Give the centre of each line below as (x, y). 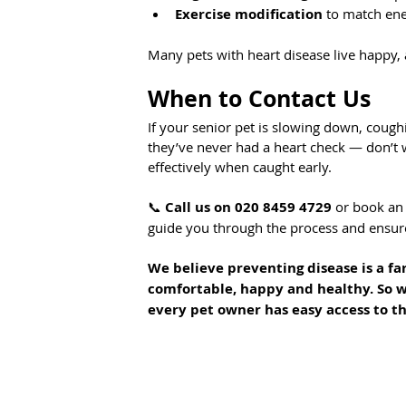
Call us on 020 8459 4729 (248, 208)
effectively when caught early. (240, 167)
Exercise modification (249, 14)
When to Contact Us (259, 99)
